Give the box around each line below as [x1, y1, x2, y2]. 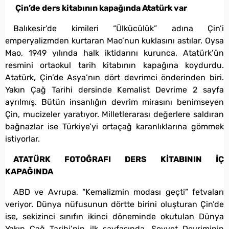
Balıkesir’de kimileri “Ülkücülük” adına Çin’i [13, 23, 224, 33]
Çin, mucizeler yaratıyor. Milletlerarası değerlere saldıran [5, 109, 224, 119]
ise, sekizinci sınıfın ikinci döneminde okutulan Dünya [5, 211, 224, 221]
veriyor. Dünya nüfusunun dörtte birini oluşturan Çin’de [5, 199, 224, 209]
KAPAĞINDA [5, 166, 53, 176]
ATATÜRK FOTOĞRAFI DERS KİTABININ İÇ [13, 154, 224, 164]
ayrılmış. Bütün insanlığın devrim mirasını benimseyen [5, 97, 224, 107]
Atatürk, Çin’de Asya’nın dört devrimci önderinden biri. [5, 72, 224, 82]
